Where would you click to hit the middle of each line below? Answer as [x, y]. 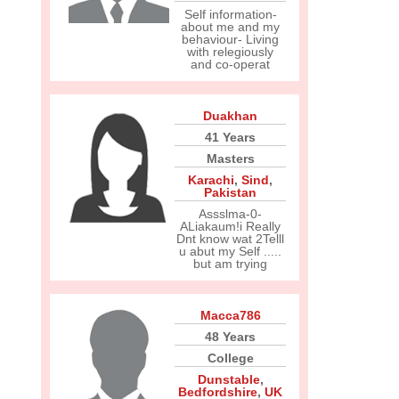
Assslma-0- [230, 214]
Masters [230, 159]
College [230, 358]
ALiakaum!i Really [230, 226]
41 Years [230, 137]
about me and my [230, 27]
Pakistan [230, 192]
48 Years [230, 337]
